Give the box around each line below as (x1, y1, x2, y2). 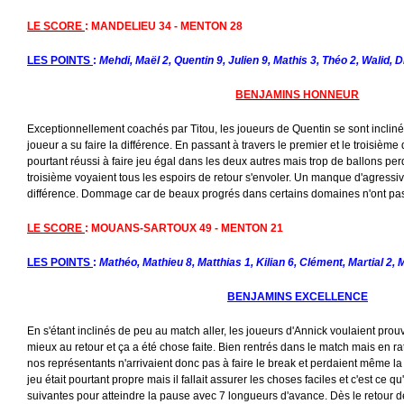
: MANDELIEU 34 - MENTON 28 (85, 19, 243, 32)
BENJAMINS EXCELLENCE (227, 289, 368, 303)
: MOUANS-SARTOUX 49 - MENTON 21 (85, 221, 283, 234)
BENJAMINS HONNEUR (235, 87, 360, 101)
